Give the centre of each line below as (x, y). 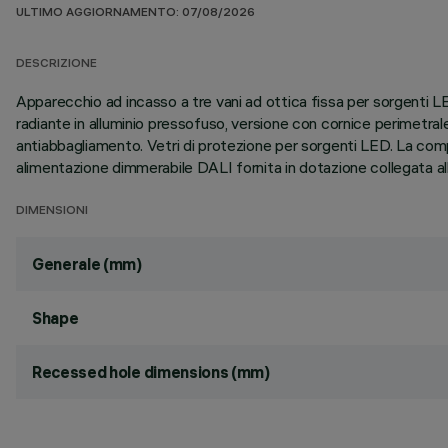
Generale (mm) (87, 264)
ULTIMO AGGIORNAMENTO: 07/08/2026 (135, 13)
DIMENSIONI (52, 211)
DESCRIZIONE (56, 64)
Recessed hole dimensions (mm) (151, 372)
